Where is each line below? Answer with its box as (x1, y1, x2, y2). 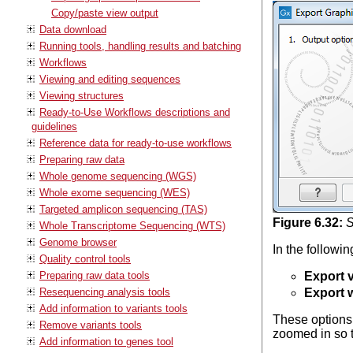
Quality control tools (39, 252, 131, 265)
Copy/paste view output (51, 6, 158, 19)
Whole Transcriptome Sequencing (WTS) (39, 219, 225, 232)
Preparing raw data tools (39, 269, 150, 281)
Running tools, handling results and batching (39, 39, 241, 52)
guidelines (32, 120, 77, 132)
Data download (39, 23, 106, 35)
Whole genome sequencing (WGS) (39, 169, 196, 182)
